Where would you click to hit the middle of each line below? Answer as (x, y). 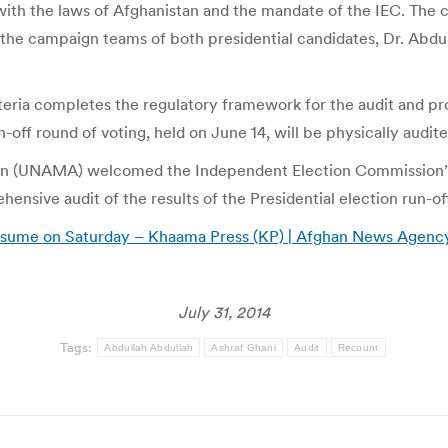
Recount (358, 347)
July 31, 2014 (224, 312)
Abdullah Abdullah (149, 347)
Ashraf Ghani (244, 347)
